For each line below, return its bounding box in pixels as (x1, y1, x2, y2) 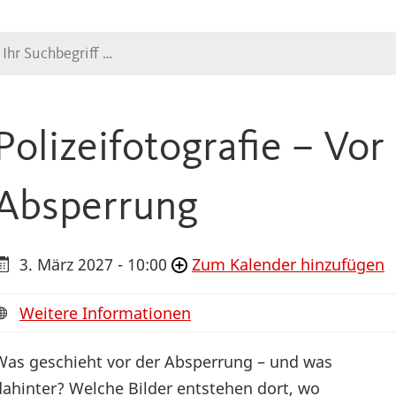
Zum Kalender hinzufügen (192, 254, 385, 276)
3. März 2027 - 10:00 (19, 254, 167, 276)
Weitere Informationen (19, 302, 191, 324)
